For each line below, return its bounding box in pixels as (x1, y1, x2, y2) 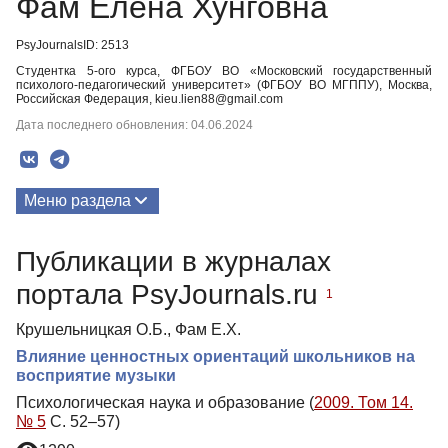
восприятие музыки (16, 366, 176, 384)
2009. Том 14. (314, 393, 413, 411)
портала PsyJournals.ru (16, 278, 326, 310)
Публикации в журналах (16, 245, 331, 277)
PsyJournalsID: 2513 (16, 38, 129, 52)
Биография (24, 270, 108, 287)
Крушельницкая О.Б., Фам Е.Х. (16, 320, 241, 338)
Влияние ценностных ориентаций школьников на (16, 347, 415, 365)
